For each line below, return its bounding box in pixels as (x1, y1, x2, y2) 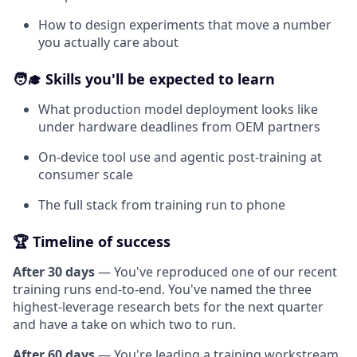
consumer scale (38, 166, 133, 183)
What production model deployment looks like (38, 100, 318, 118)
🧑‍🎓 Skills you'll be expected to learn (13, 69, 275, 88)
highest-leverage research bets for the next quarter (13, 298, 324, 316)
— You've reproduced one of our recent (95, 263, 337, 280)
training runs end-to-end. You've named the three (13, 280, 312, 298)
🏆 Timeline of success (13, 232, 171, 251)
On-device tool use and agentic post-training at (38, 148, 322, 166)
